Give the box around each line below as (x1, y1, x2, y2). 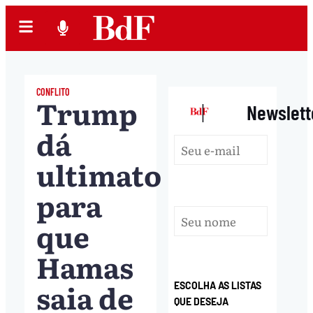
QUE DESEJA (174, 296, 229, 308)
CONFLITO (36, 85, 70, 98)
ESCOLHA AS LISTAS (174, 279, 262, 292)
